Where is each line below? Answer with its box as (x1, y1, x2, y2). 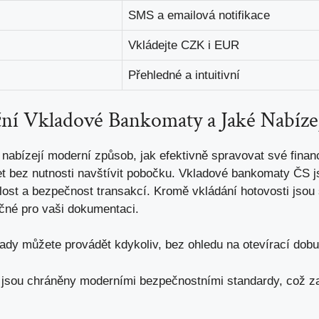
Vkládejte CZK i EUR (128, 38, 239, 53)
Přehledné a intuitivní (128, 68, 240, 83)
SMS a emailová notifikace (128, 9, 270, 23)
